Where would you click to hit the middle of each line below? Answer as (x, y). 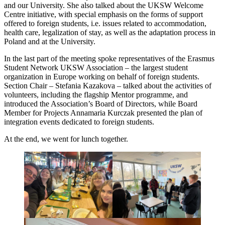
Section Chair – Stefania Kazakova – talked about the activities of (108, 85)
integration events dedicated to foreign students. (79, 122)
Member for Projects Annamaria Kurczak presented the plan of (103, 113)
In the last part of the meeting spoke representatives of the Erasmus (109, 58)
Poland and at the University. (50, 41)
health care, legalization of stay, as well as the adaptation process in (110, 32)
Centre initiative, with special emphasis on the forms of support (103, 14)
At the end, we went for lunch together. (66, 139)
